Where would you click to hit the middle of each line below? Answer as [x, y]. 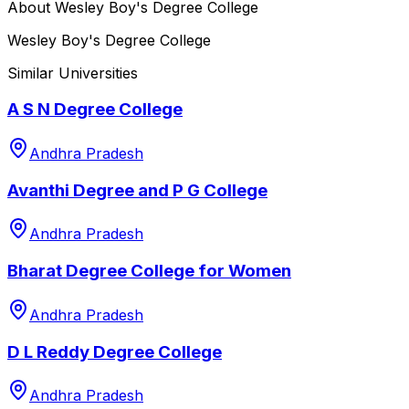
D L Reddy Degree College [115, 351]
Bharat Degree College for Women [149, 271]
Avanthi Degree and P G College [137, 190]
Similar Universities [73, 73]
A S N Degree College [95, 110]
